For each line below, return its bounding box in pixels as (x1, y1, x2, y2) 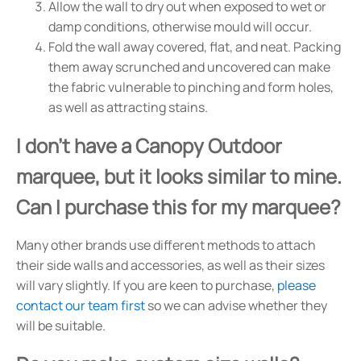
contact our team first (16, 297, 145, 315)
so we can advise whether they (145, 297, 327, 315)
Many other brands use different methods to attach (16, 236, 316, 255)
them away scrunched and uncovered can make (48, 58, 330, 77)
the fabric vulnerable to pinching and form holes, (48, 78, 334, 97)
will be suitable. (16, 317, 106, 335)
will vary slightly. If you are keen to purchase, (16, 276, 277, 295)
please (277, 276, 316, 295)
